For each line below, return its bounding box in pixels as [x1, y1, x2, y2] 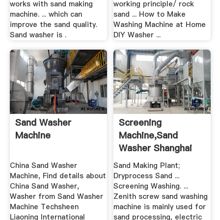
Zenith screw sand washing [113, 191, 208, 201]
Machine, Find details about [9, 170, 106, 181]
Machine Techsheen [9, 201, 79, 212]
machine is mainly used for [113, 201, 206, 212]
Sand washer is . [9, 29, 66, 40]
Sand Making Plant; [113, 160, 180, 170]
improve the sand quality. [9, 19, 97, 29]
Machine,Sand [119, 129, 178, 142]
